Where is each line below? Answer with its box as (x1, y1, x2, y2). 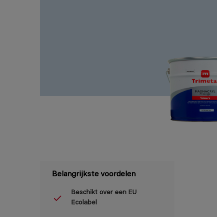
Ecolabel (71, 200, 97, 207)
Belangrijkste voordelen (52, 170, 136, 179)
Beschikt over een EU (71, 189, 137, 197)
